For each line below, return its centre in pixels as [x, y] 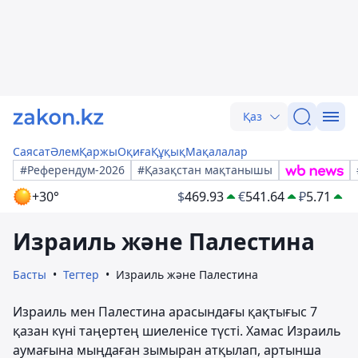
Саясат [32, 151]
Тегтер [81, 274]
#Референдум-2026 [72, 170]
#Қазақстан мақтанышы [205, 170]
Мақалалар [217, 151]
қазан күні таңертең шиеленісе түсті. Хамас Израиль [177, 331]
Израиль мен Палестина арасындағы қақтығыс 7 [165, 312]
